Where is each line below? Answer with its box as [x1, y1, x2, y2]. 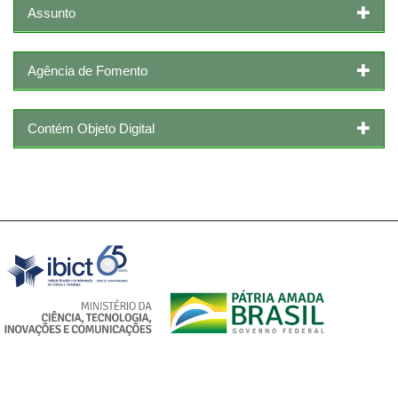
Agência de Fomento [28, 62, 147, 78]
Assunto [28, 4, 76, 20]
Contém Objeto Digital [28, 120, 155, 136]
